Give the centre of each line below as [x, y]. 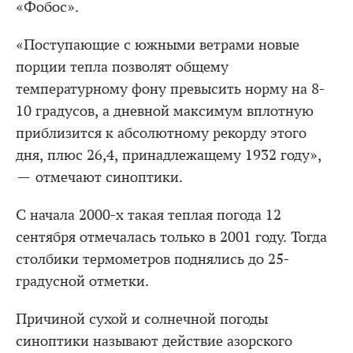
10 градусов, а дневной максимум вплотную [165, 111]
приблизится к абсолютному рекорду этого [161, 133]
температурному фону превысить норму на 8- [170, 89]
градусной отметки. [82, 281]
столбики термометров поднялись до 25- [152, 259]
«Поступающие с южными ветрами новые [158, 45]
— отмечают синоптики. [99, 177]
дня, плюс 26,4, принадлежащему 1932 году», [169, 155]
